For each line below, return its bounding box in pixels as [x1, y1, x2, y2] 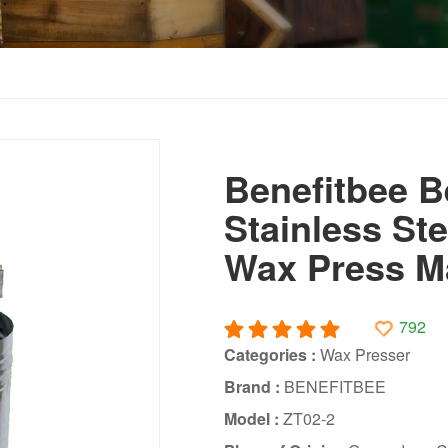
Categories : [223, 342, 320, 366]
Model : [223, 406, 283, 430]
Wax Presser [319, 342, 410, 366]
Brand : [223, 374, 284, 398]
